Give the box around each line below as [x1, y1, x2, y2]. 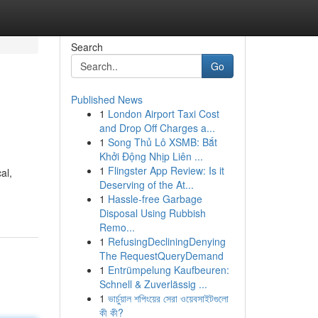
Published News [70, 92, 143, 106]
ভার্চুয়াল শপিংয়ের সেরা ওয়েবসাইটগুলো [107, 291, 229, 305]
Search [70, 40, 103, 54]
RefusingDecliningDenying [107, 234, 226, 248]
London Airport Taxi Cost [107, 106, 219, 121]
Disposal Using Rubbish [99, 206, 206, 220]
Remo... [99, 220, 135, 234]
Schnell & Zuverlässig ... [99, 277, 207, 291]
